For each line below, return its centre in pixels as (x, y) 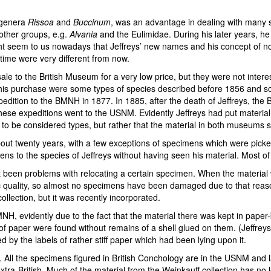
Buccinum (92, 22)
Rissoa (41, 22)
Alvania (83, 34)
